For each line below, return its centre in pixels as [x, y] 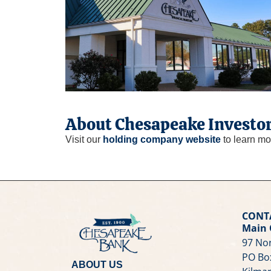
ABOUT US [97, 264]
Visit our [84, 139]
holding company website [162, 139]
